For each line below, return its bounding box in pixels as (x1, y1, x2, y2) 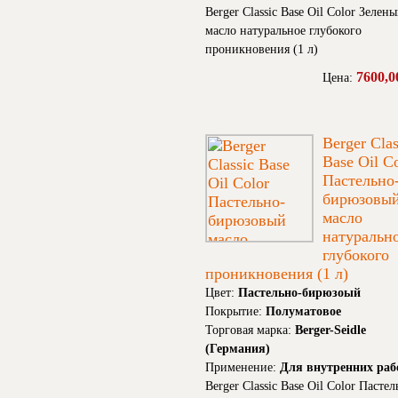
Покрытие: (205, 305, 266, 319)
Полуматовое (266, 305, 341, 319)
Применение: (205, 361, 280, 375)
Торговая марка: (205, 323, 295, 338)
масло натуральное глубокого (205, 24, 362, 38)
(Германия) (205, 342, 270, 356)
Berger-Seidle (295, 323, 366, 338)
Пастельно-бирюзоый (238, 286, 361, 300)
